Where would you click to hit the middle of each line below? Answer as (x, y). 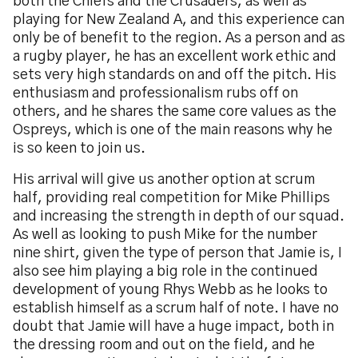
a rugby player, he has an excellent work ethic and (175, 57)
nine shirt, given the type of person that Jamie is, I (177, 253)
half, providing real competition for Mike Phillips (171, 198)
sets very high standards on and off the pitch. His (175, 75)
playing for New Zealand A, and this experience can (179, 20)
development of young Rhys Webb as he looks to (170, 290)
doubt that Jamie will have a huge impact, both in (173, 327)
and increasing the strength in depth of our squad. (179, 217)
